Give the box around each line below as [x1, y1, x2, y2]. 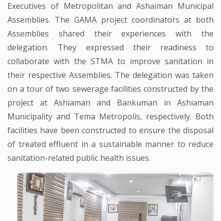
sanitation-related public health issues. [7, 152, 150, 164]
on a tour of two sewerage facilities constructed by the [7, 83, 214, 95]
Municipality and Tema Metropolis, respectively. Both [7, 111, 214, 122]
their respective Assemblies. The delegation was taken [7, 70, 214, 81]
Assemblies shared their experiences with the [7, 28, 214, 39]
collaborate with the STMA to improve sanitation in [7, 56, 214, 67]
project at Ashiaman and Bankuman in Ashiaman [7, 97, 214, 109]
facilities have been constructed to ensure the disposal [7, 125, 214, 136]
